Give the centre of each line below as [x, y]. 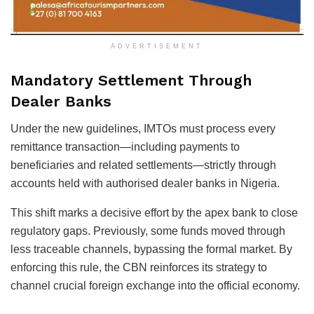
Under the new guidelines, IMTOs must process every [143, 128]
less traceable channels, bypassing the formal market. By [151, 249]
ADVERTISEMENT [157, 47]
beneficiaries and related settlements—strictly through [143, 165]
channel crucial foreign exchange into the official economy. [155, 285]
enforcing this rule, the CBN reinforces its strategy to [139, 267]
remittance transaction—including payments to [125, 146]
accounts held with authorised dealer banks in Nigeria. [145, 183]
